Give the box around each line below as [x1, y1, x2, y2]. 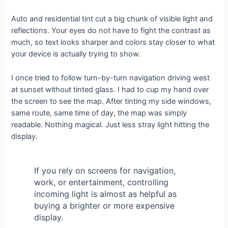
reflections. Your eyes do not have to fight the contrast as [11, 26, 211, 36]
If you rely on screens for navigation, [34, 165, 176, 176]
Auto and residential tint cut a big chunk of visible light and [11, 14, 213, 24]
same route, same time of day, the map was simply [11, 108, 187, 118]
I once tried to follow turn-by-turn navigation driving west [11, 73, 210, 82]
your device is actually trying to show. [11, 49, 141, 59]
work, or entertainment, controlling [34, 177, 168, 187]
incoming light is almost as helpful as [34, 188, 177, 199]
